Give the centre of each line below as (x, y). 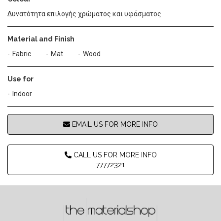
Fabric (22, 54)
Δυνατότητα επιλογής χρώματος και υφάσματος (84, 14)
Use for (20, 79)
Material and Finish (41, 39)
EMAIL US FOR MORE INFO (114, 124)
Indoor (22, 94)
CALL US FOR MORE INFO (114, 155)
